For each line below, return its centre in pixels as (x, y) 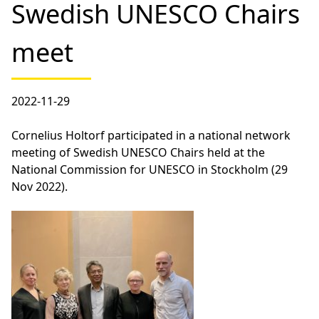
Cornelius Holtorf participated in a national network (151, 135)
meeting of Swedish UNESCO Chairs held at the (138, 152)
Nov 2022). (40, 187)
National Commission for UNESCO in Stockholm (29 (150, 169)
